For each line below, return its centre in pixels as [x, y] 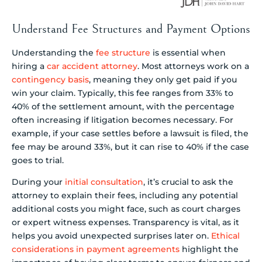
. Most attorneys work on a [193, 66]
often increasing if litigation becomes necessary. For [123, 120]
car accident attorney [92, 66]
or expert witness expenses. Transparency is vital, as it [125, 223]
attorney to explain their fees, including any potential [125, 196]
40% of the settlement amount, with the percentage [123, 106]
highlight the [209, 249]
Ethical [225, 236]
